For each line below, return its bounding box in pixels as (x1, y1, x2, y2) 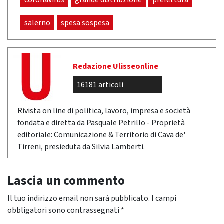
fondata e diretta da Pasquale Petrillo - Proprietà (17, 117, 185, 129)
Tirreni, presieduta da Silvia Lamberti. (17, 141, 145, 153)
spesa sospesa (61, 17, 109, 29)
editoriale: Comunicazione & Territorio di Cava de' (17, 129, 185, 141)
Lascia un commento (7, 172, 125, 190)
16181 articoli (77, 79, 123, 91)
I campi (151, 193, 176, 204)
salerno (24, 17, 50, 29)
